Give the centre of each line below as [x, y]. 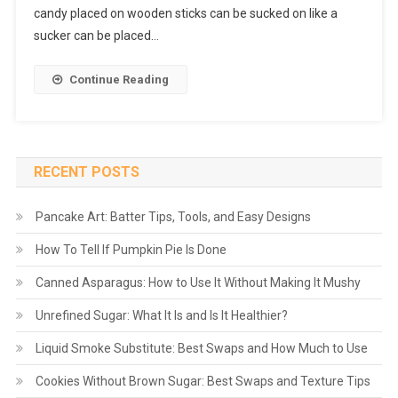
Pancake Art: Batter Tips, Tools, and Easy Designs [173, 217]
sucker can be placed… [96, 36]
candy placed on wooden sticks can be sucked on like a [185, 14]
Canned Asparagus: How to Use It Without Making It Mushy [198, 283]
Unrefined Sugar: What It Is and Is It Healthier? [161, 316]
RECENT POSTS [86, 172]
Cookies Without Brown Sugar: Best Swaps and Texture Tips [203, 382]
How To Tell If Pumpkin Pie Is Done [131, 250]
